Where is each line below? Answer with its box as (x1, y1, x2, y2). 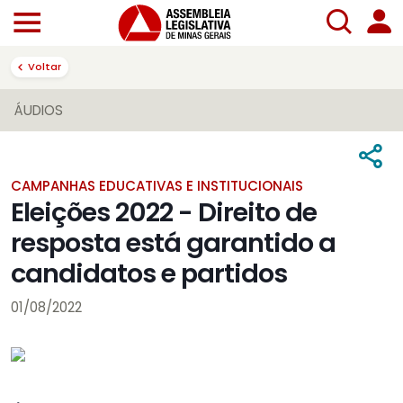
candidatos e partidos (11, 255, 287, 292)
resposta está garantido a (11, 225, 336, 262)
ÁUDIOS (14, 101, 63, 121)
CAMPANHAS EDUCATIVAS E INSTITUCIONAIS (11, 176, 303, 196)
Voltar (28, 58, 62, 74)
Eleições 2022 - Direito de (11, 194, 317, 231)
